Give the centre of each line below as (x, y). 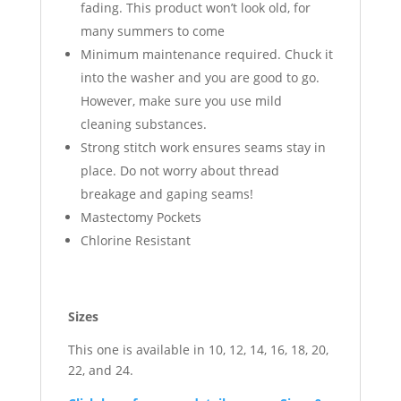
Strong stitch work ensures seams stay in (203, 148)
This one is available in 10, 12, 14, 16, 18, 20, (198, 350)
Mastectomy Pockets (141, 218)
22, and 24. (100, 371)
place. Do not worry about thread (179, 171)
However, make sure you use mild (181, 101)
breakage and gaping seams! (166, 194)
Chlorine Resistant (135, 241)
